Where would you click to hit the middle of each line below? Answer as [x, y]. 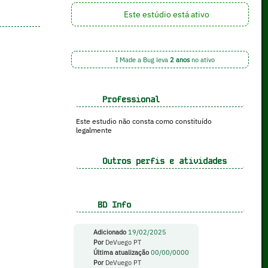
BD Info [112, 205]
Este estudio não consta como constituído [144, 121]
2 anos [180, 60]
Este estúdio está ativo [165, 14]
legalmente [94, 130]
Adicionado [109, 232]
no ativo [202, 60]
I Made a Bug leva [142, 60]
